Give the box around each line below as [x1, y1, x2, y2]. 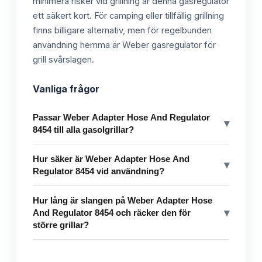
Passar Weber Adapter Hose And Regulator [33, 112, 210, 123]
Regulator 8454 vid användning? [33, 166, 164, 177]
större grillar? [33, 220, 89, 230]
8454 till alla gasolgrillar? [33, 125, 134, 135]
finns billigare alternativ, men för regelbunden [33, 25, 212, 36]
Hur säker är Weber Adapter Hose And [33, 154, 189, 164]
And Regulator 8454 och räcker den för [33, 208, 191, 218]
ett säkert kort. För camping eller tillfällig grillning [33, 11, 224, 22]
